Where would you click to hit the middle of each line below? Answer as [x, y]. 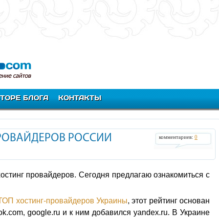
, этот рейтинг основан [169, 201]
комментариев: [177, 137]
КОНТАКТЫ [80, 98]
